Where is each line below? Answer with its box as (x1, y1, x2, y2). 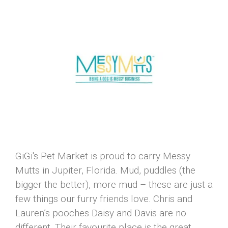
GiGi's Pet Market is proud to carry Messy (15, 150, 190, 162)
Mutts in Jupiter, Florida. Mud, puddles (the (15, 164, 195, 176)
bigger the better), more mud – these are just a (15, 179, 213, 190)
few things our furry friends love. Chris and (15, 193, 192, 205)
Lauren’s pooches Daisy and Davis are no (15, 207, 186, 219)
